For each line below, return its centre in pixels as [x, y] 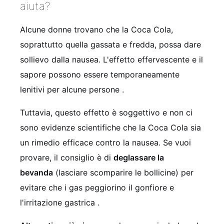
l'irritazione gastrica [59, 203]
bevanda [36, 173]
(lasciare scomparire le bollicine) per [123, 173]
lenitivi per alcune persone [71, 90]
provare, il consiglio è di [67, 158]
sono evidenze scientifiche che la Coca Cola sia [110, 128]
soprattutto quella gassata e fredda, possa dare [110, 45]
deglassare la [139, 158]
